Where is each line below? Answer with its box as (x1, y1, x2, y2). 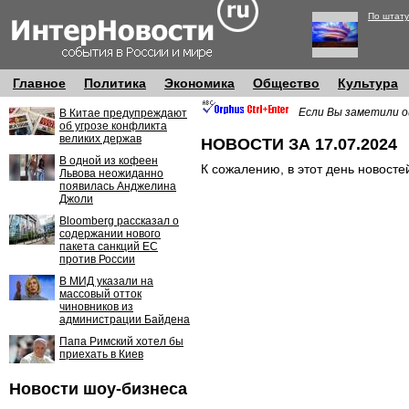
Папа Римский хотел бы (59, 335, 184, 348)
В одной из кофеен (59, 154, 158, 167)
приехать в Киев (59, 348, 143, 361)
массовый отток (59, 288, 142, 300)
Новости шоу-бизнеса (9, 380, 187, 398)
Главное (13, 76, 66, 90)
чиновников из (59, 300, 133, 313)
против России (59, 253, 135, 266)
